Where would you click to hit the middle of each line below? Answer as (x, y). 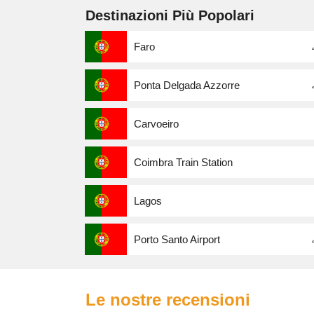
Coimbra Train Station (183, 163)
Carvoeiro (156, 124)
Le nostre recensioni (168, 300)
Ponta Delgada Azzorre (187, 86)
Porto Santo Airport (177, 240)
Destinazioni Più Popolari (170, 16)
